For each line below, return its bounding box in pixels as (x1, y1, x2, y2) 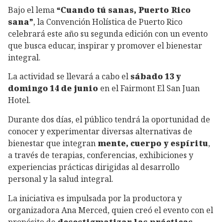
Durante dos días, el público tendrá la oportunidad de (8, 114, 210, 125)
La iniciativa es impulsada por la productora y (8, 192, 182, 204)
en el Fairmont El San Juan (98, 83, 200, 94)
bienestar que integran (8, 138, 98, 149)
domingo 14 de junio (8, 83, 98, 94)
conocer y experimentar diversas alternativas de (8, 126, 192, 137)
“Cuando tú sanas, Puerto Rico (56, 4, 191, 15)
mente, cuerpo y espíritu (98, 138, 208, 149)
